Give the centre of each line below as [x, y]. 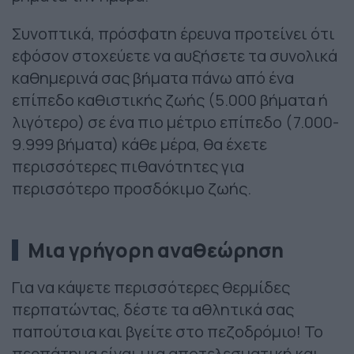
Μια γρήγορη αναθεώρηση [156, 250]
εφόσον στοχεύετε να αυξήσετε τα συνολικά [175, 56]
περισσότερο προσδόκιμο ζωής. [132, 189]
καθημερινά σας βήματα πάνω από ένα [153, 78]
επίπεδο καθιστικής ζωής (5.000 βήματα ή [170, 100]
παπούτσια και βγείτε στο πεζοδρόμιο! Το [168, 332]
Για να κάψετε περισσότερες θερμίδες [151, 288]
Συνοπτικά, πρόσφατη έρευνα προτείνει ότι [173, 34]
